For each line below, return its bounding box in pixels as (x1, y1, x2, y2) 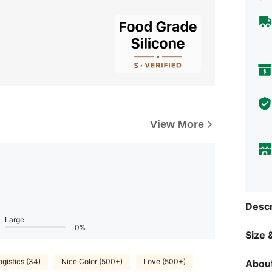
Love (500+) (143, 257, 186, 267)
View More (150, 118, 204, 131)
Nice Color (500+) (61, 257, 123, 267)
